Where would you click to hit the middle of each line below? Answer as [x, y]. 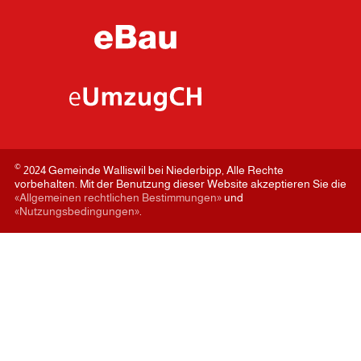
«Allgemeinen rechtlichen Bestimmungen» [118, 197]
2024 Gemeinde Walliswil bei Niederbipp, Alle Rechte [152, 170]
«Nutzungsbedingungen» [77, 211]
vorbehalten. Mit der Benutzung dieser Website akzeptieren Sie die [180, 183]
